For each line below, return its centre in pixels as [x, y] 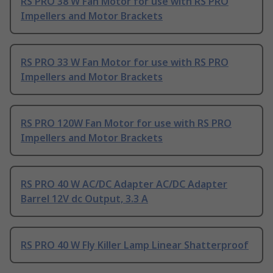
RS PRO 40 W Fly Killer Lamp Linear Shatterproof [135, 245]
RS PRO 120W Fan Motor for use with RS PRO [126, 123]
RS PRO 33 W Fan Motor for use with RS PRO [125, 62]
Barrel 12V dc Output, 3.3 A [84, 199]
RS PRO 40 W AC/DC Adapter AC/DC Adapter [124, 184]
